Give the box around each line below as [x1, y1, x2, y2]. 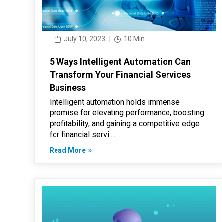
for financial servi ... [49, 130, 115, 140]
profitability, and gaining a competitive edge [49, 119, 200, 129]
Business [49, 82, 86, 93]
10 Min [122, 35, 145, 43]
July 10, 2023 [62, 35, 105, 43]
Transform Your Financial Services [49, 69, 191, 80]
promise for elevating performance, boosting [49, 108, 204, 118]
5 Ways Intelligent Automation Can [49, 56, 191, 67]
